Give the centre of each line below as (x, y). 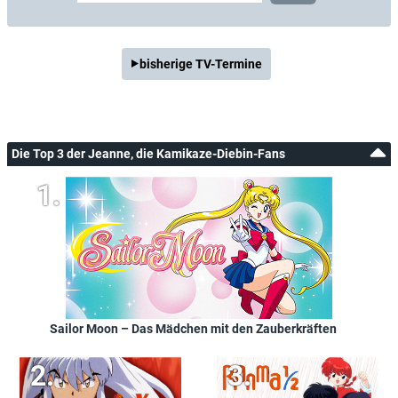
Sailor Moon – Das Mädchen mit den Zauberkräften (193, 329)
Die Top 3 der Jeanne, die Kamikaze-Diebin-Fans (148, 154)
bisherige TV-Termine (201, 64)
